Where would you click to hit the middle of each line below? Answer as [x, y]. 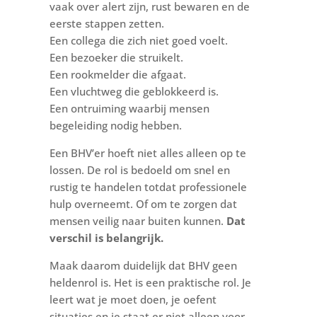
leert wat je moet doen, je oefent [133, 299]
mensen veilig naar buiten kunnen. [138, 220]
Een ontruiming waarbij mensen [129, 108]
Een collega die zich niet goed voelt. [138, 40]
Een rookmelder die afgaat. [117, 74]
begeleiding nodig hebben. [115, 125]
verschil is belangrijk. [106, 237]
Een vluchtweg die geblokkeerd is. [134, 91]
